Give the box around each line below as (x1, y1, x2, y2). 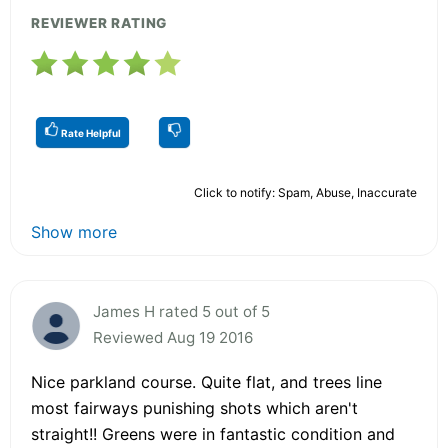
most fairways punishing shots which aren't (31, 397, 358, 418)
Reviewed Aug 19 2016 (93, 327, 253, 347)
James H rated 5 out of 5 (93, 301, 270, 321)
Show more (31, 221, 117, 242)
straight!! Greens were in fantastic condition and (31, 423, 395, 444)
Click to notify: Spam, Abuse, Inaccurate (194, 184, 417, 200)
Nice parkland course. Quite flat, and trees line (31, 371, 382, 392)
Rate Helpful (59, 126, 121, 139)
